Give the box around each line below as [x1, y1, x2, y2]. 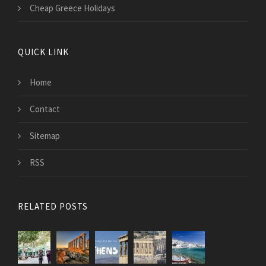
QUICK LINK [18, 46, 69, 58]
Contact [30, 103, 60, 115]
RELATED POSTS [18, 201, 88, 213]
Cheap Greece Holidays [30, 2, 115, 14]
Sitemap [30, 130, 60, 142]
